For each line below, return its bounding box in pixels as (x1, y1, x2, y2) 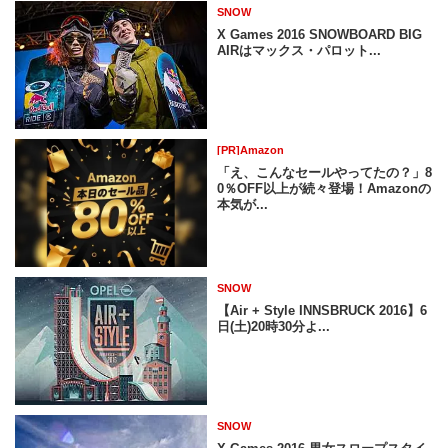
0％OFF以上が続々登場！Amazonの (217, 181, 432, 197)
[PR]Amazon (217, 144, 285, 157)
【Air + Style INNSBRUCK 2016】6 (217, 303, 428, 319)
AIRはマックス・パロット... (217, 42, 382, 58)
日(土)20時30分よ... (217, 319, 331, 335)
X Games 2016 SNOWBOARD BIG (217, 26, 423, 42)
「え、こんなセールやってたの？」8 (217, 165, 433, 181)
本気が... (217, 197, 269, 213)
